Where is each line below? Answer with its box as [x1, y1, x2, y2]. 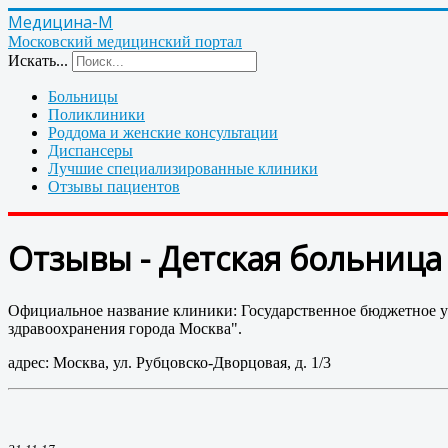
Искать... [8, 52, 68, 69]
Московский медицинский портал [8, 33, 242, 50]
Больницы [48, 88, 118, 105]
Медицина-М [8, 11, 113, 33]
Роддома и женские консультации [48, 124, 278, 141]
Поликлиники [48, 106, 145, 123]
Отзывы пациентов [48, 178, 180, 195]
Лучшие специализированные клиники [48, 160, 318, 177]
